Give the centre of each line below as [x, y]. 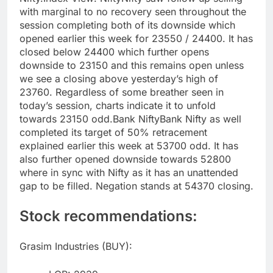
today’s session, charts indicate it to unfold [118, 106]
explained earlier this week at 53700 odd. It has [129, 146]
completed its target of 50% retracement [113, 133]
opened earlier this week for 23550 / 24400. [124, 39]
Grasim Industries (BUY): [76, 246]
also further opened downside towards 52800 [125, 159]
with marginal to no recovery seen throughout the [133, 12]
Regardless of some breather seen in [138, 92]
